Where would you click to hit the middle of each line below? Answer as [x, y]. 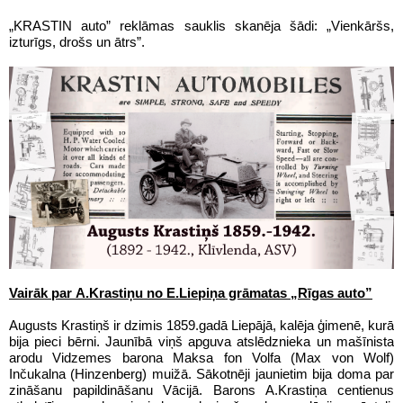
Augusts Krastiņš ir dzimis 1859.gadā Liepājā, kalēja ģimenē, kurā [201, 326]
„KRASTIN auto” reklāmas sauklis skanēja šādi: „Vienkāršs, [201, 26]
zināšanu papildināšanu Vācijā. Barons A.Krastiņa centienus [201, 390]
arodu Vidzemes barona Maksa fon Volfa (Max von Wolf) [201, 358]
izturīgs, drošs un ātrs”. [77, 42]
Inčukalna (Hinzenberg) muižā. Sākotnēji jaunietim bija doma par [201, 374]
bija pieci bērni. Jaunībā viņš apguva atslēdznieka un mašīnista [201, 342]
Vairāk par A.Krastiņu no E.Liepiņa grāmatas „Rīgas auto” [191, 293]
